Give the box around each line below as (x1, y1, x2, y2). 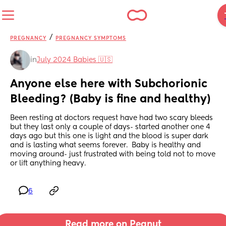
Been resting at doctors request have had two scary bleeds (10, 115, 213, 122)
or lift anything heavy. (10, 160, 86, 167)
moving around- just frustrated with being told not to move (10, 151, 215, 158)
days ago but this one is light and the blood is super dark (10, 133, 208, 140)
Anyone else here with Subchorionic (10, 79, 207, 90)
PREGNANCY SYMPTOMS (55, 36, 126, 41)
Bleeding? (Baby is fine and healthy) (10, 94, 210, 105)
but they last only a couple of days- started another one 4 (10, 124, 210, 131)
